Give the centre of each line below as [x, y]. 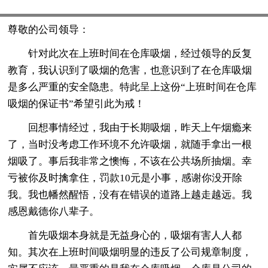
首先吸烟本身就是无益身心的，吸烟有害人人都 [125, 235]
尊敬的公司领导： [49, 29]
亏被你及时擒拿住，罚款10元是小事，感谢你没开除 [125, 178]
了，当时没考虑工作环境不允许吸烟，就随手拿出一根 [130, 144]
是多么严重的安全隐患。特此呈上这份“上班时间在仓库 [133, 87]
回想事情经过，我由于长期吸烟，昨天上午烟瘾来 [130, 127]
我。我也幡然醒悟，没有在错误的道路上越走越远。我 [130, 194]
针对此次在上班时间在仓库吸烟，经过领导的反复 [130, 53]
